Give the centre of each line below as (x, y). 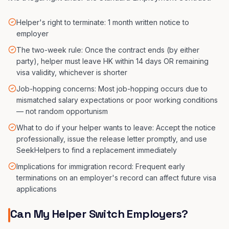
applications (37, 189)
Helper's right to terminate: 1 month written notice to (103, 22)
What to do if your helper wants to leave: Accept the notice (116, 128)
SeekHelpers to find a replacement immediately (97, 150)
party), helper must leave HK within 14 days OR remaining (112, 61)
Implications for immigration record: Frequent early (101, 166)
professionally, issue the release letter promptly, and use (112, 139)
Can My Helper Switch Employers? (99, 214)
